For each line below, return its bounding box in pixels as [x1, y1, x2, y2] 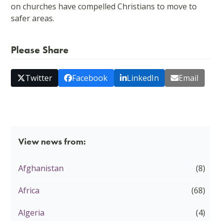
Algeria [18, 207, 45, 219]
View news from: [18, 136, 86, 147]
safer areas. [11, 13, 55, 24]
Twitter [25, 73, 52, 84]
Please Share [11, 43, 69, 56]
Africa [18, 185, 40, 196]
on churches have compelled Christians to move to [11, 1, 197, 12]
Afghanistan [18, 163, 64, 174]
